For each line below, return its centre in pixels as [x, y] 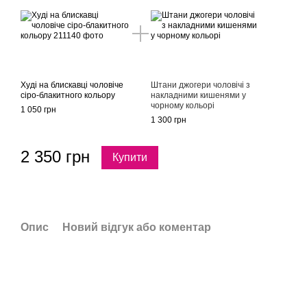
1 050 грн [38, 110]
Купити [130, 157]
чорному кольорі [183, 106]
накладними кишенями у [198, 95]
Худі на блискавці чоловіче [72, 85]
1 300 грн [169, 120]
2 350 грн [55, 157]
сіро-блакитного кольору [68, 95]
